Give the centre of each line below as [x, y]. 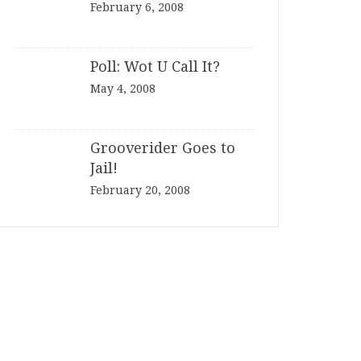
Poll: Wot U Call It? [155, 66]
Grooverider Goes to [163, 148]
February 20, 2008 [140, 190]
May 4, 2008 [123, 89]
